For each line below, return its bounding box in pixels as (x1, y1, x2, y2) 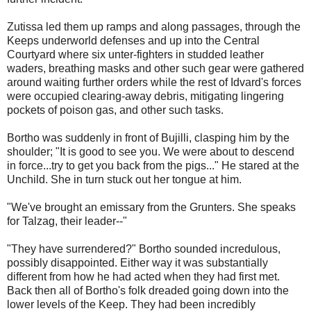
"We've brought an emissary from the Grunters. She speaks (7, 201, 296, 214)
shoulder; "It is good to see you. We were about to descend (7, 146, 294, 158)
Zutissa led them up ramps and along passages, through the (7, 21, 301, 33)
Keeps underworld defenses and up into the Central (7, 35, 260, 47)
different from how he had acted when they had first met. (7, 271, 280, 283)
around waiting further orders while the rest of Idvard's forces (7, 76, 301, 89)
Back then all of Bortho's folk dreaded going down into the (7, 285, 289, 297)
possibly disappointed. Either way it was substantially (7, 257, 268, 269)
